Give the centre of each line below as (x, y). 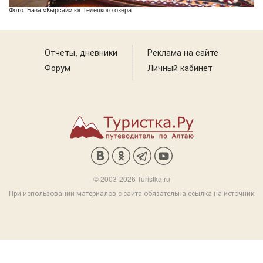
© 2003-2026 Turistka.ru (131, 179)
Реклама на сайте (183, 52)
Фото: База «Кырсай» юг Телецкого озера (70, 10)
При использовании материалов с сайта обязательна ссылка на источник (131, 193)
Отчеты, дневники (81, 52)
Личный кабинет (180, 68)
